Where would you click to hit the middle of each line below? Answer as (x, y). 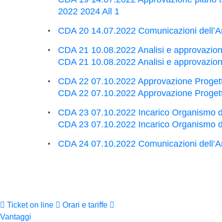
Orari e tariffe (86, 205)
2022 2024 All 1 (89, 11)
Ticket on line (31, 205)
